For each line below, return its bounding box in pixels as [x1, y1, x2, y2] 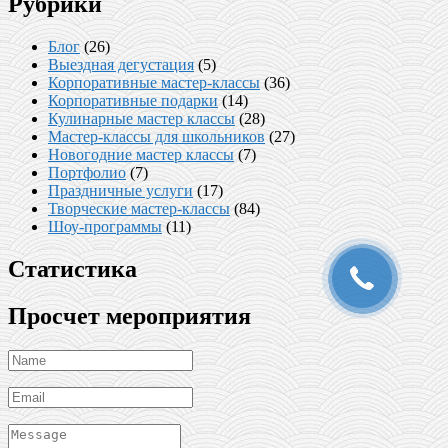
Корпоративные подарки [48, 91, 218, 109]
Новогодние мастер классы [48, 145, 234, 163]
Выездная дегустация [48, 55, 194, 73]
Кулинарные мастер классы [48, 109, 235, 127]
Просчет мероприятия [8, 302, 251, 329]
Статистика [8, 255, 137, 282]
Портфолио [48, 163, 126, 181]
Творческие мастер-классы [48, 199, 230, 217]
